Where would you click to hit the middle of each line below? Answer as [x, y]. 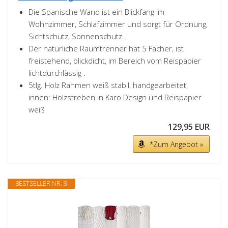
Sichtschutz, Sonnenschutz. [76, 36]
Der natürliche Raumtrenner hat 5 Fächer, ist [106, 48]
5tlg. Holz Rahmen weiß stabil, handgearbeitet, [108, 85]
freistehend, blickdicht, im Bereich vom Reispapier [115, 61]
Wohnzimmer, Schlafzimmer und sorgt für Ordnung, [118, 24]
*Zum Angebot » [176, 144]
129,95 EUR [189, 127]
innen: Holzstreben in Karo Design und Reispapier [115, 97]
